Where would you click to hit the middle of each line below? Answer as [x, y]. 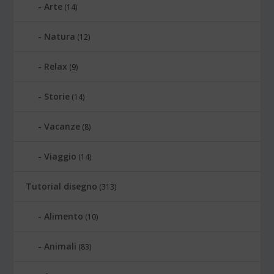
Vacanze [62, 126]
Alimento [64, 216]
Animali [61, 246]
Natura [60, 36]
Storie [57, 96]
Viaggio [61, 156]
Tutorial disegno [62, 186]
